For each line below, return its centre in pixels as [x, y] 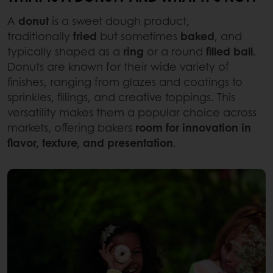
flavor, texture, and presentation [90, 142]
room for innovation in [193, 127]
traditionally [40, 36]
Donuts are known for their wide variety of [118, 66]
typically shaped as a [65, 51]
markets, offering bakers [71, 127]
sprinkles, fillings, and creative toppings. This [121, 97]
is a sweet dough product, [121, 20]
